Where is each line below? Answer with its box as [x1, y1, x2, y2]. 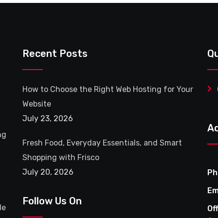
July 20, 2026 [22, 167, 73, 177]
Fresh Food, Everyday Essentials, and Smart [22, 138, 182, 147]
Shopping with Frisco [22, 153, 99, 162]
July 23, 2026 [22, 114, 73, 123]
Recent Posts [22, 48, 88, 59]
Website [22, 99, 51, 109]
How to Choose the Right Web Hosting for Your [22, 85, 193, 94]
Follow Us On [22, 195, 82, 207]
